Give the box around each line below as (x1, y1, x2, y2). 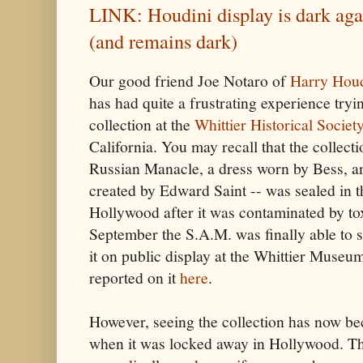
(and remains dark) (89, 27, 237, 54)
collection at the (89, 113, 194, 135)
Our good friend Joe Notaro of (89, 69, 290, 92)
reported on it (89, 266, 180, 288)
